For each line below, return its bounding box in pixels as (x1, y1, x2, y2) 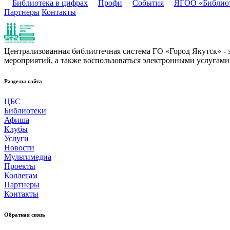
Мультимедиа (4, 152, 51, 162)
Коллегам (4, 171, 37, 180)
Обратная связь (4, 212, 45, 218)
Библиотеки (4, 106, 46, 116)
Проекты (4, 162, 35, 171)
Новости (4, 143, 34, 152)
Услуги (4, 134, 29, 143)
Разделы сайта (4, 78, 42, 85)
